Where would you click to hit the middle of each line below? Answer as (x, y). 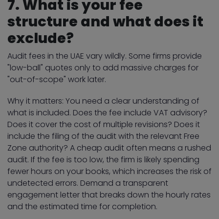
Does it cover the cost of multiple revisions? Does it (104, 124)
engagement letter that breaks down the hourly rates (109, 195)
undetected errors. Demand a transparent (88, 183)
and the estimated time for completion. (82, 206)
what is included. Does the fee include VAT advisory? (107, 112)
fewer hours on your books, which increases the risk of (109, 171)
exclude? (41, 38)
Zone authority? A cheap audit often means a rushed (109, 148)
